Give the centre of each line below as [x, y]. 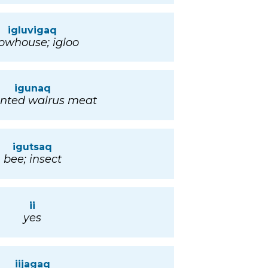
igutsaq [32, 147]
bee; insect [32, 159]
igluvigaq [32, 31]
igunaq [32, 89]
